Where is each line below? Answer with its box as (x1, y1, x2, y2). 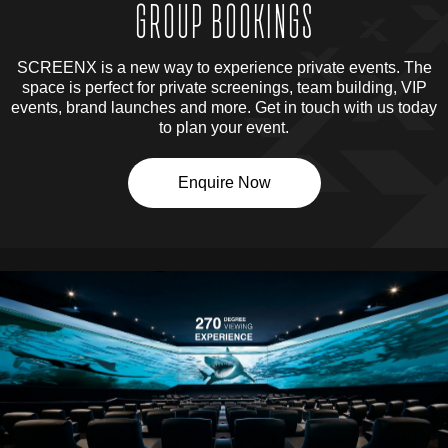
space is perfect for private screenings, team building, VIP (21, 78, 427, 96)
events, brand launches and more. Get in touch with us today (11, 98, 437, 116)
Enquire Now (177, 173, 271, 191)
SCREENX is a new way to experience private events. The (16, 58, 432, 76)
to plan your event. (159, 118, 289, 136)
